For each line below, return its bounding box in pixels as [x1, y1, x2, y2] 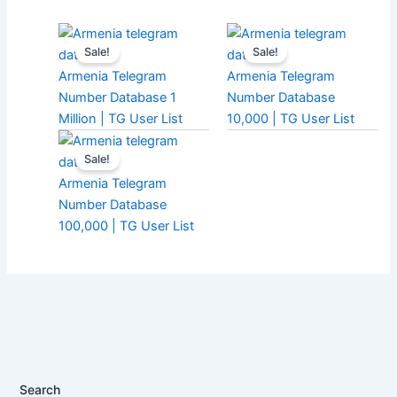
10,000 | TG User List [226, 111, 354, 128]
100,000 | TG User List [58, 218, 195, 235]
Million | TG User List [58, 111, 183, 128]
